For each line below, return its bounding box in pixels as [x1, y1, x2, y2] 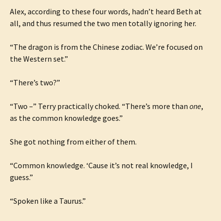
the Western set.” [10, 54, 68, 64]
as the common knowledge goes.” [10, 113, 123, 123]
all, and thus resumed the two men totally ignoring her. [10, 18, 196, 28]
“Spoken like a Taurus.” [10, 196, 86, 206]
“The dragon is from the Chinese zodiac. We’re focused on [10, 42, 203, 52]
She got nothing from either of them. [10, 137, 137, 147]
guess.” [10, 172, 33, 182]
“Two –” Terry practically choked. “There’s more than [10, 101, 189, 111]
